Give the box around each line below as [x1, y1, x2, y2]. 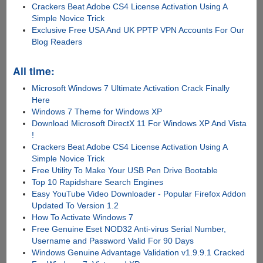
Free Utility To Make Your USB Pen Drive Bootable [32, 165, 218, 175]
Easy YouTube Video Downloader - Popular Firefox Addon [32, 188, 247, 198]
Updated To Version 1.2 [32, 200, 119, 210]
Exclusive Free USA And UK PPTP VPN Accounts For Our [32, 25, 245, 35]
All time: [12, 63, 55, 78]
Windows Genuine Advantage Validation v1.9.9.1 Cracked [32, 247, 245, 257]
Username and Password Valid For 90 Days [32, 235, 194, 245]
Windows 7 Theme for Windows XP [32, 106, 163, 116]
